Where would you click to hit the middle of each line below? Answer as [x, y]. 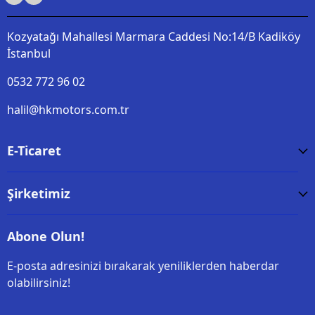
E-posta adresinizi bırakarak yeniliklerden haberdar [143, 266]
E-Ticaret [34, 150]
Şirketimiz [39, 193]
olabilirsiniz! [39, 283]
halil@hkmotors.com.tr [68, 110]
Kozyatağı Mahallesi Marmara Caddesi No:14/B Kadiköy [154, 37]
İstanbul [29, 53]
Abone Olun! [46, 236]
